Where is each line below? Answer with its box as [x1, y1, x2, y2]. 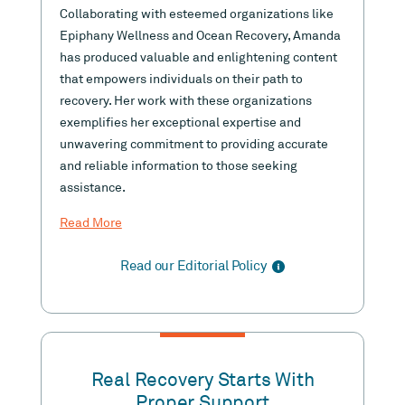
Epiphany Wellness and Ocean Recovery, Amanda [59, 28, 341, 44]
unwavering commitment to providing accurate [59, 137, 328, 153]
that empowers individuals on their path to [59, 71, 303, 88]
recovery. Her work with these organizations [59, 93, 312, 109]
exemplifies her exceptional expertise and [59, 115, 301, 131]
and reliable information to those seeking [59, 158, 297, 174]
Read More [59, 215, 122, 231]
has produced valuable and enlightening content [59, 50, 337, 66]
